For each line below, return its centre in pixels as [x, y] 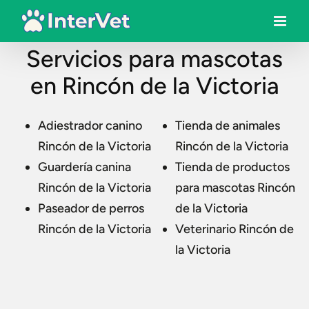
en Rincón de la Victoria [154, 86]
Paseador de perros [91, 208]
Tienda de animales [228, 126]
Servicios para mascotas [154, 59]
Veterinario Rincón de [235, 229]
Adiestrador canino [90, 126]
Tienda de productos [232, 167]
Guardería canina [84, 167]
